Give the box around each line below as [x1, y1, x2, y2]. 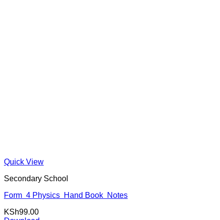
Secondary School [4, 174, 68, 183]
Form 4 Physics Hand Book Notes [4, 191, 128, 200]
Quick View [4, 158, 44, 166]
